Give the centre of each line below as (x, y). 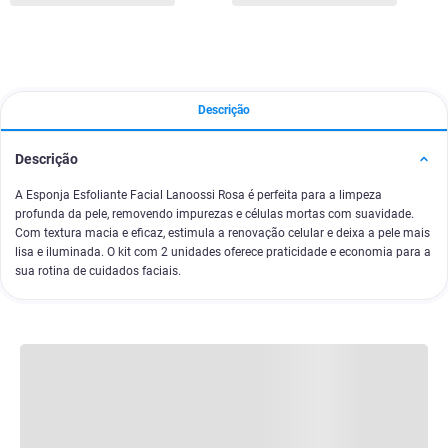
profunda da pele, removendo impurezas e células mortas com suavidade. (214, 214)
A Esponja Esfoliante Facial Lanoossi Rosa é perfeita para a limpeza (198, 195)
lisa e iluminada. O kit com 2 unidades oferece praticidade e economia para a (223, 252)
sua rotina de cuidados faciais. (98, 271)
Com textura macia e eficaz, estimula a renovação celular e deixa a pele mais (222, 233)
